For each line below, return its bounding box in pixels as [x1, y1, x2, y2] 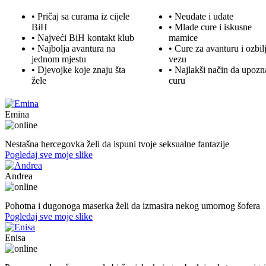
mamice [169, 32, 198, 43]
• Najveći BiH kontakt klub [31, 32, 134, 43]
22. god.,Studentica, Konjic [7, 130, 93, 139]
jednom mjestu [31, 53, 86, 64]
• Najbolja [31, 43, 72, 53]
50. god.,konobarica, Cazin [7, 254, 93, 262]
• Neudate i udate [169, 11, 233, 21]
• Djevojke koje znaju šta [31, 64, 125, 75]
